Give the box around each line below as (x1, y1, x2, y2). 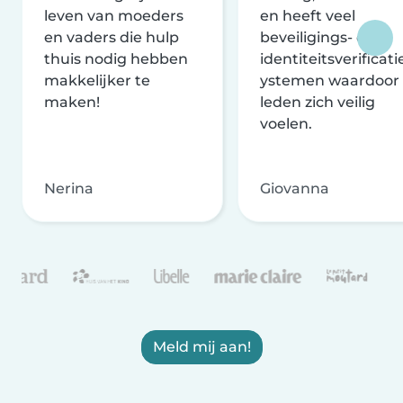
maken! (44, 93, 100, 111)
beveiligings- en (260, 28, 375, 46)
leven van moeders (44, 6, 184, 24)
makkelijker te (44, 71, 150, 89)
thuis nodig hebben (44, 49, 188, 67)
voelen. (260, 114, 312, 132)
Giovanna (260, 179, 329, 197)
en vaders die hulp (44, 28, 179, 46)
